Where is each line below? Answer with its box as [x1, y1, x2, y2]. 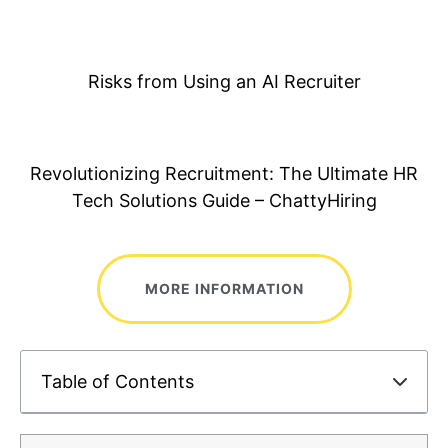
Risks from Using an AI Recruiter [87, 70, 361, 92]
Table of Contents [41, 370, 194, 392]
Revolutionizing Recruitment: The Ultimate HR [30, 162, 418, 184]
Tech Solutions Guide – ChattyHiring [71, 189, 377, 211]
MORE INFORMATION [144, 279, 304, 297]
